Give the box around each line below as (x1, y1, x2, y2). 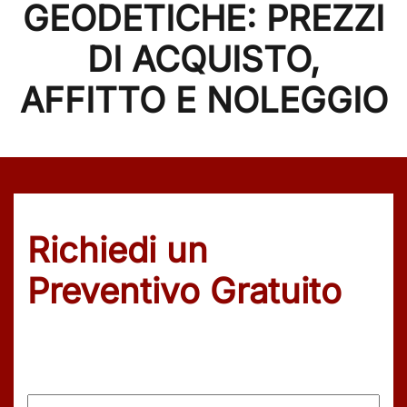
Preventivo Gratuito (27, 270, 342, 313)
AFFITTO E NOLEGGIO (19, 79, 388, 122)
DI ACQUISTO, (87, 38, 320, 81)
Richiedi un (27, 229, 208, 272)
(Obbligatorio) (68, 350, 164, 369)
